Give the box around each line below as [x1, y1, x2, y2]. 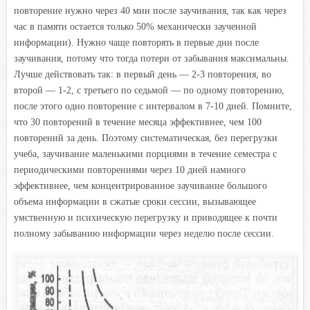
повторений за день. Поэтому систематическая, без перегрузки [14, 132, 277, 143]
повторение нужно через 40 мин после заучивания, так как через [14, 5, 286, 16]
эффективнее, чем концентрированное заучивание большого [14, 180, 267, 191]
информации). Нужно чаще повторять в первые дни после [14, 37, 259, 48]
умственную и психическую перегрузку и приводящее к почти [14, 212, 277, 223]
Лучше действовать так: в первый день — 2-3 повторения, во [14, 69, 271, 80]
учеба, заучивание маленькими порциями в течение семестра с [14, 148, 277, 159]
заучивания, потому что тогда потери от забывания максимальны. [14, 53, 289, 64]
